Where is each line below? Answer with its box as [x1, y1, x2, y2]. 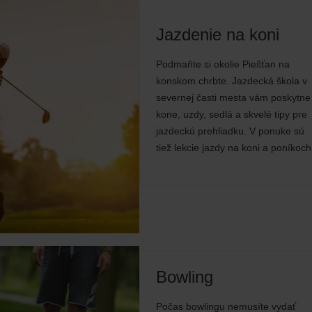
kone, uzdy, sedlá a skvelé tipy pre [156, 108, 307, 120]
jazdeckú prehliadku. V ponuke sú [156, 125, 304, 136]
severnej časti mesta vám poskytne [156, 91, 311, 103]
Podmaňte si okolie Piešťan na [156, 58, 290, 70]
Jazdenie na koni [156, 24, 279, 44]
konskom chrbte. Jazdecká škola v [156, 75, 307, 86]
